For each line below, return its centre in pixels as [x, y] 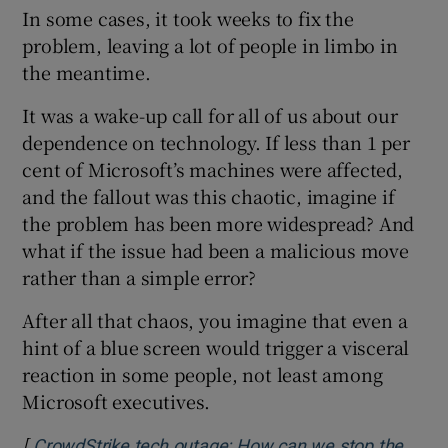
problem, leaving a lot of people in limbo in [210, 44]
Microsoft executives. [116, 400]
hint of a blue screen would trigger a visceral [216, 346]
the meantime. [86, 71]
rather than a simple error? [139, 276]
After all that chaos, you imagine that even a [215, 319]
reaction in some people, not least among [202, 373]
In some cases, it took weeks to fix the [188, 17]
